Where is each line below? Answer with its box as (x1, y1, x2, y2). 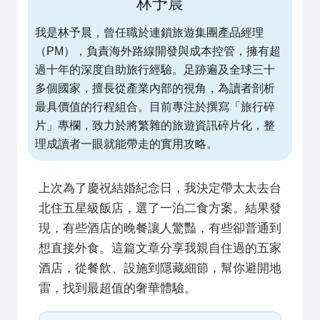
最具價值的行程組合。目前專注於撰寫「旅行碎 (35, 101, 275, 113)
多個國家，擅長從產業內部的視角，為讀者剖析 (35, 82, 275, 94)
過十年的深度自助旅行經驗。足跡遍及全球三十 (35, 64, 275, 76)
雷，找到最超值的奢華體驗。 (39, 281, 196, 295)
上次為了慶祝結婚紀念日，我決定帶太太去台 (39, 181, 281, 195)
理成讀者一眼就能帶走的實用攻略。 (35, 138, 218, 150)
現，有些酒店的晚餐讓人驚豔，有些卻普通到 (39, 221, 281, 235)
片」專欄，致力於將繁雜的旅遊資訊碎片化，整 (35, 119, 275, 131)
